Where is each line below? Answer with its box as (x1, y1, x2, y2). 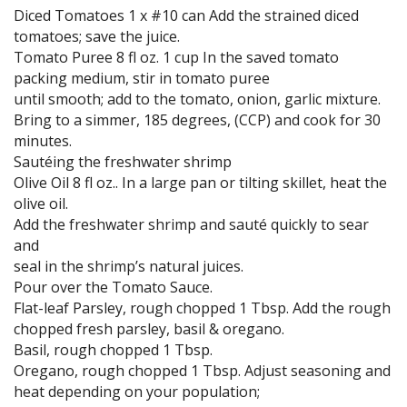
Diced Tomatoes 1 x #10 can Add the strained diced (14, 5, 359, 25)
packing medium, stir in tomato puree (14, 68, 270, 88)
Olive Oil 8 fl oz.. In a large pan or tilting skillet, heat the (14, 173, 387, 193)
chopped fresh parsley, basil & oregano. (14, 319, 284, 339)
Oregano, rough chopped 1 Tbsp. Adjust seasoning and (14, 361, 391, 381)
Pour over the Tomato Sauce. (14, 277, 213, 297)
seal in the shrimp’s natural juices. (14, 256, 243, 276)
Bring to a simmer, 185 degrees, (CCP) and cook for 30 (14, 110, 381, 130)
